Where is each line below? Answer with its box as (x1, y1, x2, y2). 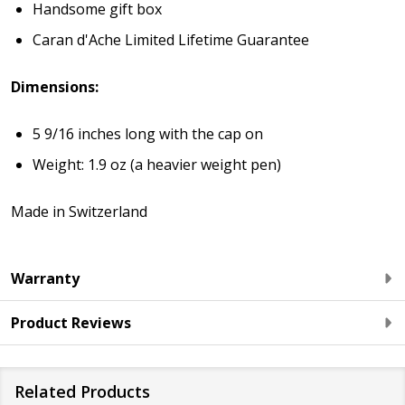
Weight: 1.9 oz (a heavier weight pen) (33, 155, 281, 175)
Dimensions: (11, 77, 99, 98)
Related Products (14, 381, 150, 403)
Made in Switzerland (11, 202, 147, 222)
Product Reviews (11, 313, 131, 334)
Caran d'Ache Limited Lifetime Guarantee (33, 30, 309, 51)
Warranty (11, 268, 80, 289)
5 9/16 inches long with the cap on (33, 124, 263, 145)
